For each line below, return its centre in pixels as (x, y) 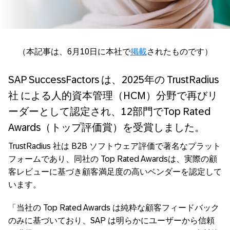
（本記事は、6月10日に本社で (74, 52)
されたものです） (179, 52)
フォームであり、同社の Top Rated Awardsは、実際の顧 (113, 159)
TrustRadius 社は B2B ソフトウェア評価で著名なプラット (114, 146)
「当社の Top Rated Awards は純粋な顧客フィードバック (114, 208)
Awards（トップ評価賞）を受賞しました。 (107, 128)
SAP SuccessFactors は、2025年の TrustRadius (113, 80)
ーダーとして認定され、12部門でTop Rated (109, 112)
